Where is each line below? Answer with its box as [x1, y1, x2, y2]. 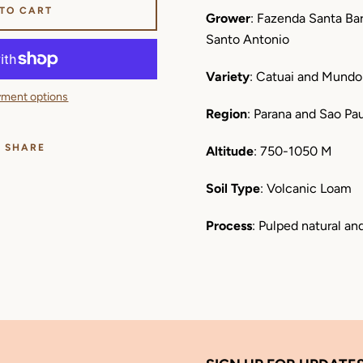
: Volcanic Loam [259, 181, 352, 196]
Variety [205, 69, 250, 84]
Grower [205, 11, 250, 26]
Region [205, 106, 247, 122]
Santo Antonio [205, 32, 289, 47]
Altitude [205, 143, 254, 159]
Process [205, 218, 252, 233]
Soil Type [205, 181, 260, 196]
